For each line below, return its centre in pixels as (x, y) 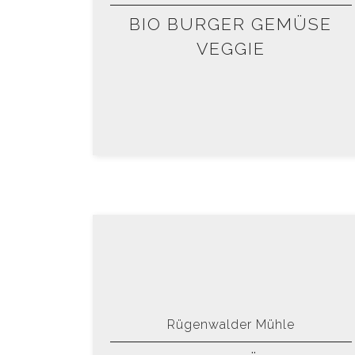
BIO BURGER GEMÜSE (231, 25)
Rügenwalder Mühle (231, 325)
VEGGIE (231, 49)
